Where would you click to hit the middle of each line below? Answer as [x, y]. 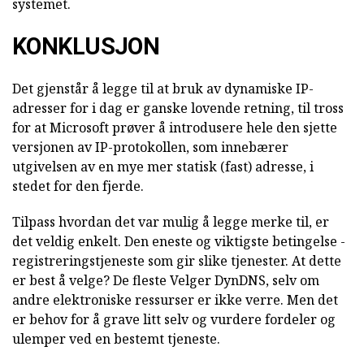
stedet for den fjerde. [78, 186]
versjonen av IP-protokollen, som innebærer [150, 147]
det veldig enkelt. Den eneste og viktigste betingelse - [179, 241]
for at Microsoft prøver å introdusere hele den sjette [175, 127]
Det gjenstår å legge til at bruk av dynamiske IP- [163, 88]
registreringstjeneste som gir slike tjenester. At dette [177, 260]
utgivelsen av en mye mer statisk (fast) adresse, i [163, 166]
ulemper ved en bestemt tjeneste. [116, 338]
